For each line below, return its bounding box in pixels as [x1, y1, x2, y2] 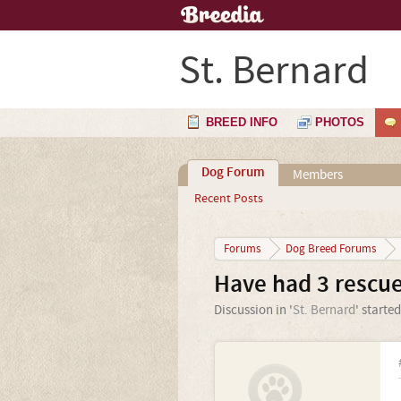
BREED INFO [206, 115, 277, 129]
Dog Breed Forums [285, 242, 376, 256]
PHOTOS [315, 115, 364, 129]
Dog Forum [200, 164, 265, 182]
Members [292, 166, 343, 183]
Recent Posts [193, 191, 263, 207]
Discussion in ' [213, 302, 293, 319]
